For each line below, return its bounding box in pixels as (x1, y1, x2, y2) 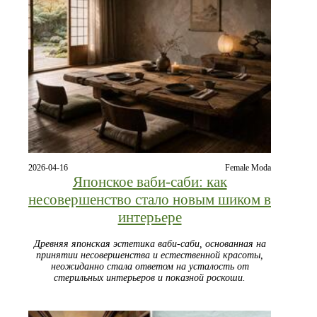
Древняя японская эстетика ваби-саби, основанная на (33, 238, 266, 250)
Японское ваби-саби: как (72, 173, 227, 191)
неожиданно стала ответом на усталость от (50, 261, 249, 272)
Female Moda (225, 163, 271, 173)
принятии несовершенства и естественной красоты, (36, 250, 263, 261)
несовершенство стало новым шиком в (28, 191, 271, 209)
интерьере (117, 209, 182, 226)
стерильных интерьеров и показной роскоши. (54, 272, 246, 284)
